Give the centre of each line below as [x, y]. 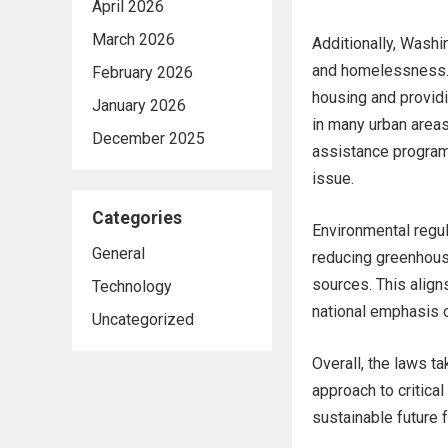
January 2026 [139, 105]
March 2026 [133, 39]
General [118, 253]
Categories [137, 218]
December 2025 [148, 138]
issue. [333, 178]
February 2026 [142, 72]
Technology [132, 286]
